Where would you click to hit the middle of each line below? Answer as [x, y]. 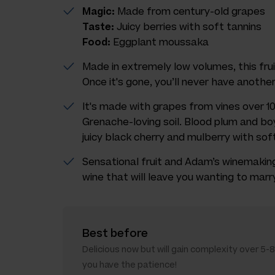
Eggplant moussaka [161, 42]
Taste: [99, 26]
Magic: [100, 11]
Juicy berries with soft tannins [189, 26]
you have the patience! [130, 265]
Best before [115, 233]
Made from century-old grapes [191, 11]
